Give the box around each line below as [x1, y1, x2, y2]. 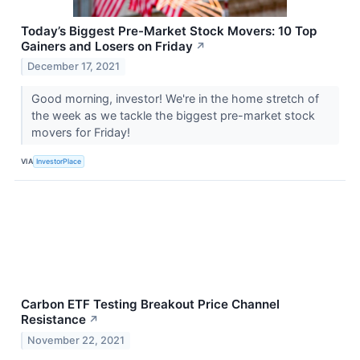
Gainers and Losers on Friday [21, 38, 193, 54]
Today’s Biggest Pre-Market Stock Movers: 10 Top [21, 22, 317, 39]
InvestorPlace [36, 156, 82, 166]
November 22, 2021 [27, 334, 125, 347]
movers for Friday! [31, 125, 133, 140]
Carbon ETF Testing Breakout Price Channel [21, 297, 280, 313]
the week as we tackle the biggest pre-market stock [31, 108, 315, 123]
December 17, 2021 [27, 60, 121, 73]
